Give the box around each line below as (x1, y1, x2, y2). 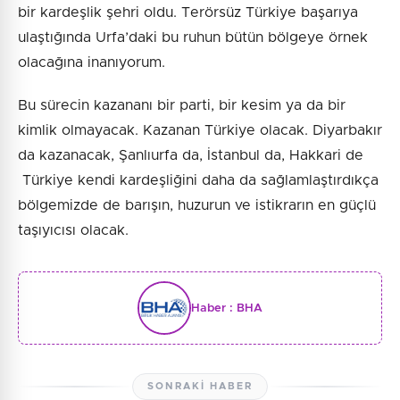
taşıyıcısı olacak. (18, 223, 129, 238)
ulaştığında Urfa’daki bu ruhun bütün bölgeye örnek (18, 30, 368, 46)
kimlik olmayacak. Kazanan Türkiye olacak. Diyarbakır (18, 123, 382, 138)
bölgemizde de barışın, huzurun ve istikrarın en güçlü (18, 198, 376, 213)
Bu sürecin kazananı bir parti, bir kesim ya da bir (18, 98, 346, 113)
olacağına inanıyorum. (18, 55, 165, 71)
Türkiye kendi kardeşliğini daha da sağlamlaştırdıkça (18, 173, 379, 188)
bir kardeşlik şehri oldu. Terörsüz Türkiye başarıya (18, 5, 358, 21)
